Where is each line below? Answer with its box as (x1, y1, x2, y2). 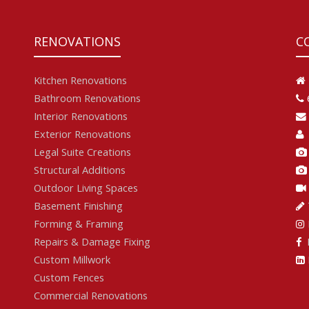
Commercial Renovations (34, 288, 148, 303)
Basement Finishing (34, 199, 123, 213)
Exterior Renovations (34, 127, 131, 141)
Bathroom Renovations (34, 91, 141, 106)
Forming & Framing (34, 217, 123, 231)
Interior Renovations (34, 109, 128, 123)
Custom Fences (34, 270, 104, 285)
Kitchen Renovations (34, 73, 127, 88)
